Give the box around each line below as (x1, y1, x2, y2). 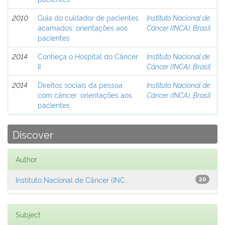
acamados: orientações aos (38, 23, 128, 32)
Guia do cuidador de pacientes (38, 13, 139, 22)
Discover (13, 127, 53, 141)
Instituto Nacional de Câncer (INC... (16, 175, 130, 184)
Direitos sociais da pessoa (38, 80, 123, 89)
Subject (16, 209, 41, 219)
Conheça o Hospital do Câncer (38, 51, 138, 61)
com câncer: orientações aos (38, 90, 132, 99)
